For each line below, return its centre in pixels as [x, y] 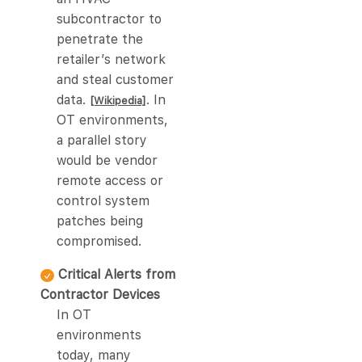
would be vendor [107, 161]
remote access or [110, 181]
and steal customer [115, 80]
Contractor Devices [100, 295]
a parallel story [102, 141]
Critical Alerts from [117, 275]
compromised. [99, 242]
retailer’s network [111, 60]
